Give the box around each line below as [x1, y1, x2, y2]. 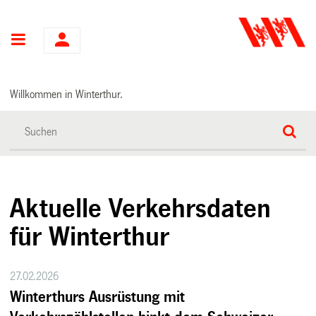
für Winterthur [10, 222, 170, 251]
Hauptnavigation [26, 32, 135, 49]
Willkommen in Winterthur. [10, 87, 123, 100]
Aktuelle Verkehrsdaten [10, 194, 272, 223]
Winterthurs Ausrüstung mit [10, 288, 186, 305]
